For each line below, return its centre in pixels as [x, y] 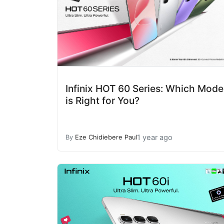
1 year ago [155, 137]
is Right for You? [102, 100]
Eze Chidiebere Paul [106, 137]
